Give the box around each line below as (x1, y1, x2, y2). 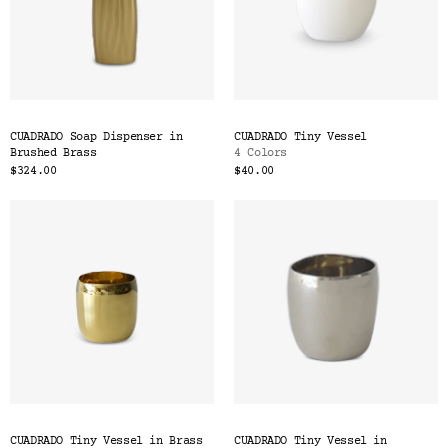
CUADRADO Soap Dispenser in (10, 131, 183, 144)
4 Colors (234, 147, 288, 160)
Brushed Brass (10, 147, 97, 160)
